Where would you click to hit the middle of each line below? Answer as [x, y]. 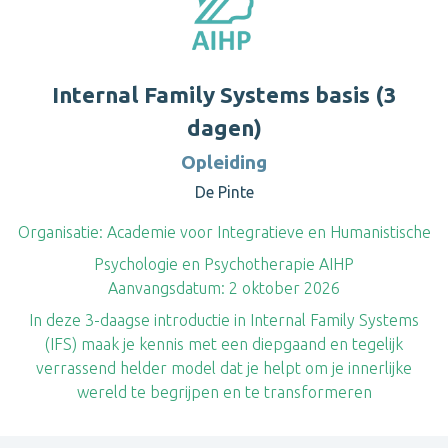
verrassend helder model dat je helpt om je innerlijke [224, 368]
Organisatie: [60, 232]
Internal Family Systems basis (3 [224, 94]
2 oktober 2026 [282, 288]
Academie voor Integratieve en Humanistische [266, 232]
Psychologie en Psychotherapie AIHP [224, 264]
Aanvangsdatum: [166, 288]
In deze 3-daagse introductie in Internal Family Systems [224, 320]
